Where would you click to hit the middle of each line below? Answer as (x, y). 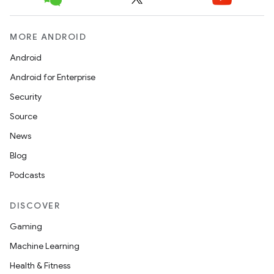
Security (26, 97)
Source (24, 116)
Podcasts (27, 175)
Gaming (26, 226)
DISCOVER (35, 206)
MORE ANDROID (48, 37)
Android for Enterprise (53, 77)
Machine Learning (45, 246)
